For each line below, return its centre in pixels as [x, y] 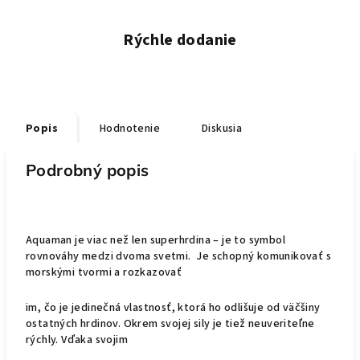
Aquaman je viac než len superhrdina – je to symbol [155, 240]
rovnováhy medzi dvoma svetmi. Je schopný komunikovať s [178, 256]
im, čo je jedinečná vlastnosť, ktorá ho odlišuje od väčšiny [173, 308]
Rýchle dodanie [180, 40]
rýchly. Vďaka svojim [77, 340]
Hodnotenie [130, 129]
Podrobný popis [88, 170]
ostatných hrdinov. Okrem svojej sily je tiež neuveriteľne [170, 324]
